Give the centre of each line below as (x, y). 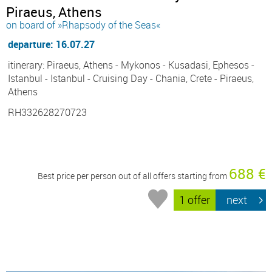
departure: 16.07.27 (51, 44)
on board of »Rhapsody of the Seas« (83, 25)
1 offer (195, 200)
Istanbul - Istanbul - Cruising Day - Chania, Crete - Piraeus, (131, 78)
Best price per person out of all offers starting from (133, 175)
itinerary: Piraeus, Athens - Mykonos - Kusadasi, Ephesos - (131, 65)
